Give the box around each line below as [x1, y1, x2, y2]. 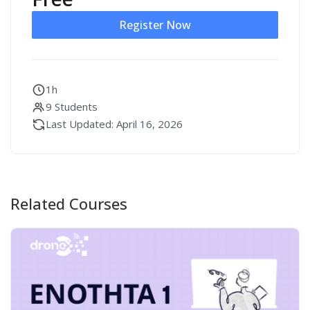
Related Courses [10, 193, 127, 214]
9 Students [46, 100, 98, 113]
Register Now [119, 17, 191, 33]
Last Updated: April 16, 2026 [46, 117, 183, 131]
